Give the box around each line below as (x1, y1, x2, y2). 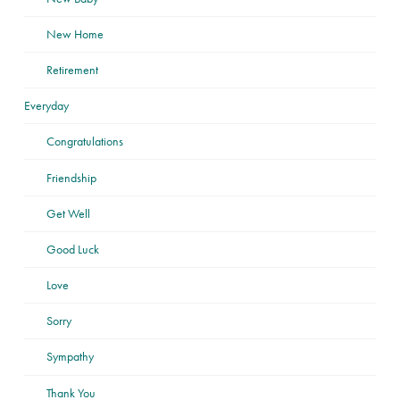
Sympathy (46, 348, 94, 365)
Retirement (46, 61, 98, 78)
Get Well (46, 204, 90, 221)
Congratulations (46, 133, 123, 150)
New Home (46, 25, 104, 42)
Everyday (23, 97, 69, 114)
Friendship (46, 169, 96, 186)
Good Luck (46, 240, 99, 257)
